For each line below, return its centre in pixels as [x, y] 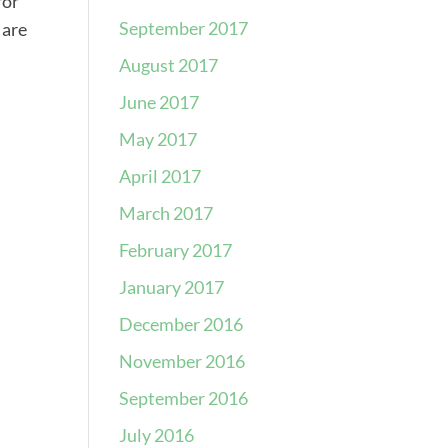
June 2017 [159, 102]
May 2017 [158, 139]
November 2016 [182, 361]
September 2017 [184, 28]
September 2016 [184, 398]
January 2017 [172, 287]
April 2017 [160, 176]
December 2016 [181, 324]
